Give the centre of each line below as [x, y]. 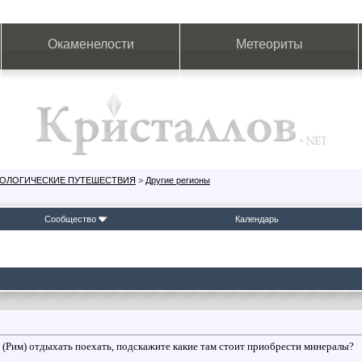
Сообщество [70, 219]
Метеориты [269, 44]
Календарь [257, 219]
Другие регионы [178, 180]
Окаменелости [90, 44]
